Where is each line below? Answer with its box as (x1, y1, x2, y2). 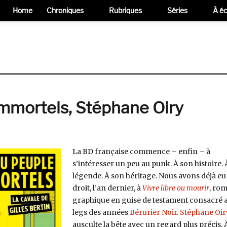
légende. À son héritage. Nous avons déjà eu (72, 171, 226, 180)
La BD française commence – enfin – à (72, 147, 210, 156)
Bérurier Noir (129, 208, 177, 217)
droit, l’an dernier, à (72, 183, 142, 193)
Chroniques (47, 6, 84, 15)
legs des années (72, 208, 130, 217)
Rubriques (109, 6, 142, 15)
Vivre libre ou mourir (142, 183, 209, 193)
